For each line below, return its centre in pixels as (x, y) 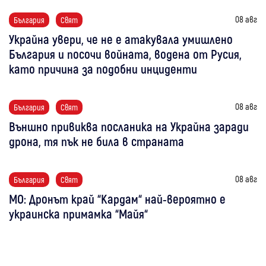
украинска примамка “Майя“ (78, 213)
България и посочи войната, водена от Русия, (125, 53)
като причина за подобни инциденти (103, 68)
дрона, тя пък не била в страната (96, 141)
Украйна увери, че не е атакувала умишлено (121, 39)
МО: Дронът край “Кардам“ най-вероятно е (117, 198)
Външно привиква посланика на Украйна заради (129, 126)
